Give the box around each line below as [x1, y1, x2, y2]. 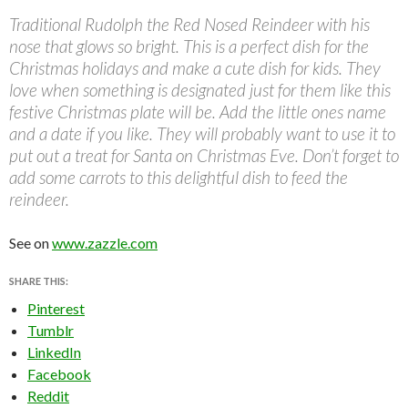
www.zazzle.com [52, 233, 158, 251]
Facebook [27, 364, 91, 382]
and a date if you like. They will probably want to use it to [9, 122, 395, 144]
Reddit [27, 386, 69, 404]
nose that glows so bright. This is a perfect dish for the [9, 35, 369, 56]
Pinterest [27, 299, 85, 317]
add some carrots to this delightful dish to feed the [9, 166, 348, 188]
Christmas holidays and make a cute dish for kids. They [9, 56, 381, 78]
